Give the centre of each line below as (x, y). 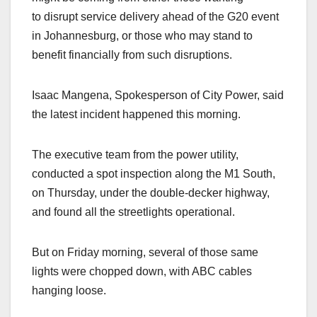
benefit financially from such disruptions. (132, 54)
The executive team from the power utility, (135, 154)
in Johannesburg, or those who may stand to (142, 35)
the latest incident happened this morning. (136, 114)
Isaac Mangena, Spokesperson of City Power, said (158, 95)
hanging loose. (70, 290)
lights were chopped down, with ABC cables (142, 271)
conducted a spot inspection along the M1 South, (154, 173)
